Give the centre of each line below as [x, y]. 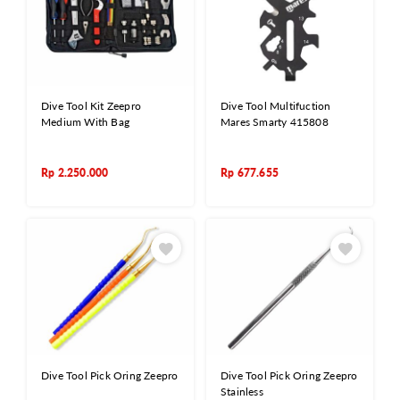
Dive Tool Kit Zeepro [91, 106]
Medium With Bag [85, 122]
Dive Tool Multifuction [276, 106]
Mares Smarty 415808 [275, 122]
